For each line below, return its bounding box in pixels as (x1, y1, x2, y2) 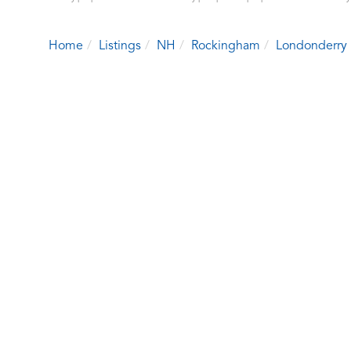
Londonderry (276, 40, 347, 53)
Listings (99, 40, 141, 53)
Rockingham (191, 40, 260, 53)
